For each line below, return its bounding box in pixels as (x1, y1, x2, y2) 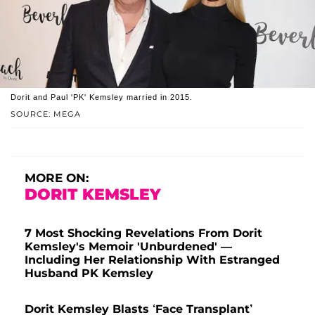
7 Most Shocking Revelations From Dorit (25, 226, 262, 240)
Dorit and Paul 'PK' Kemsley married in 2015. (11, 93, 193, 102)
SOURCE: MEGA (11, 109, 81, 120)
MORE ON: (25, 171, 89, 186)
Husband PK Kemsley (25, 266, 153, 281)
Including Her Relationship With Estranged (25, 253, 280, 267)
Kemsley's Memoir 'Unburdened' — (25, 240, 232, 254)
